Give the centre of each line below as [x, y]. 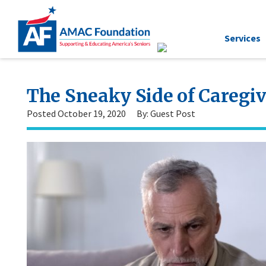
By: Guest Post [166, 113]
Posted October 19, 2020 [76, 113]
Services [243, 38]
